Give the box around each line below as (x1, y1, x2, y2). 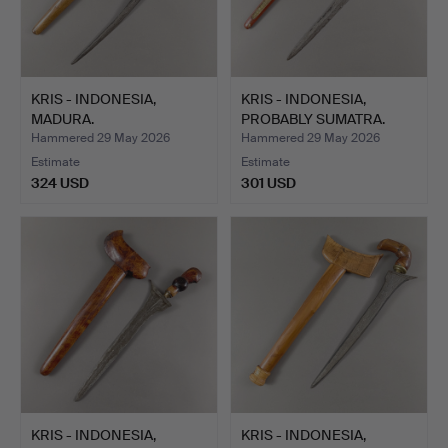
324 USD (31, 174, 89, 192)
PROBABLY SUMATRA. (241, 109, 385, 128)
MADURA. (31, 109, 94, 128)
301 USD (241, 174, 296, 192)
